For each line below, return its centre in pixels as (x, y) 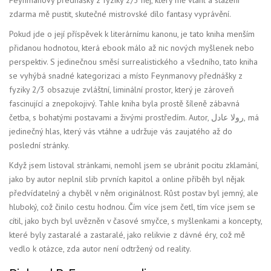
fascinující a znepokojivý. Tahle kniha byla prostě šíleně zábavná (124, 103)
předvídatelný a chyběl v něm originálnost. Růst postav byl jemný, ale (134, 193)
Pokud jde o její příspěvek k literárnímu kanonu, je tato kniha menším (132, 34)
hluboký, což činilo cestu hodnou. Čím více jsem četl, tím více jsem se (132, 207)
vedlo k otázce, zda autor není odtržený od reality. (100, 248)
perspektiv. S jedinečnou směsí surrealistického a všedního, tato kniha (133, 61)
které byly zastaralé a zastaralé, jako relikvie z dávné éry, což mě (127, 234)
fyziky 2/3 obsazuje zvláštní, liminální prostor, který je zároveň (122, 89)
